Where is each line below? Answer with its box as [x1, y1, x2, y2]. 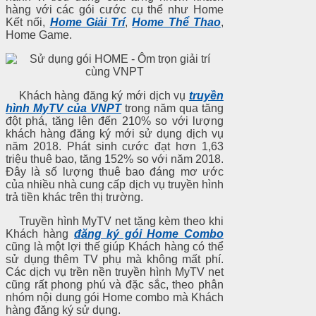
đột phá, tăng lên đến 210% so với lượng [6, 114, 224, 127]
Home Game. [6, 28, 72, 41]
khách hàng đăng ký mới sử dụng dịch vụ [6, 127, 224, 140]
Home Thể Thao [132, 16, 221, 28]
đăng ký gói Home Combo [73, 227, 224, 240]
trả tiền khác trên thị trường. [6, 190, 143, 203]
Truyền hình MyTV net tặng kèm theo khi [6, 214, 224, 227]
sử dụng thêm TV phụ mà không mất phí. [6, 253, 224, 265]
